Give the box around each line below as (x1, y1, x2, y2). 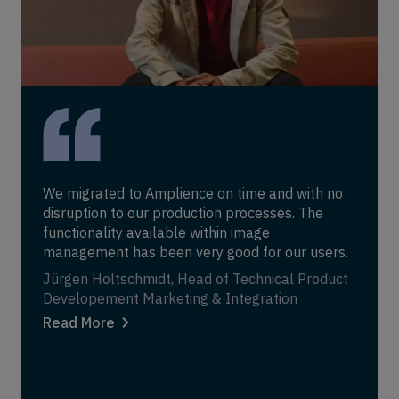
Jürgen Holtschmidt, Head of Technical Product (43, 270, 348, 289)
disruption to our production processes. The (43, 204, 323, 223)
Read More (43, 313, 115, 332)
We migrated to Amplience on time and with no (43, 184, 343, 203)
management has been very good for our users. (43, 243, 348, 262)
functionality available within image (43, 224, 270, 242)
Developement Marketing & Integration (43, 289, 297, 308)
